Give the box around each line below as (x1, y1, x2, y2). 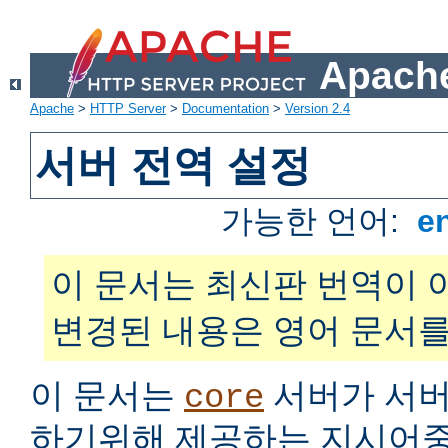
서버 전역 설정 (35, 142, 312, 190)
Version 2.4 (285, 101, 350, 117)
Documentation (182, 101, 269, 117)
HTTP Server (90, 101, 166, 117)
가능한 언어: (221, 203, 409, 240)
